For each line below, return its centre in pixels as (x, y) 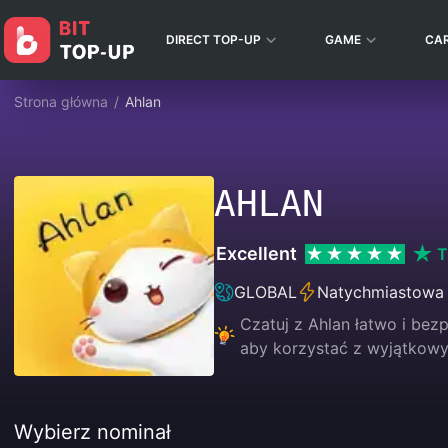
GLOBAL (265, 292)
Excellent (256, 253)
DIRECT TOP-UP (213, 39)
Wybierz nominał (92, 432)
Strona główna (61, 101)
